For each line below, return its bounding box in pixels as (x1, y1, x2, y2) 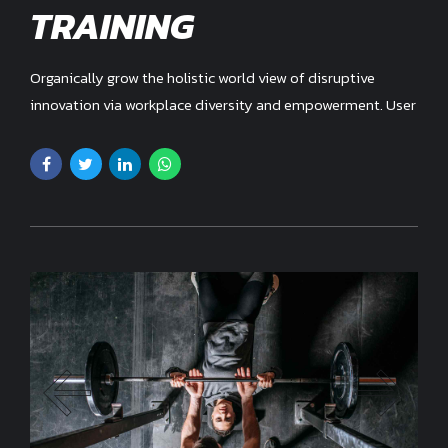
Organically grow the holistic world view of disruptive (30, 65, 375, 89)
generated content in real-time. (30, 119, 237, 143)
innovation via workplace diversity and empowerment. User (30, 92, 416, 116)
